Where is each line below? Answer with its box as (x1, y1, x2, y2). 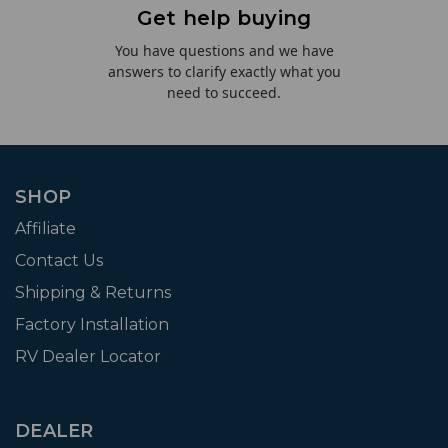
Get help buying (136, 5, 312, 30)
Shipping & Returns (15, 282, 171, 302)
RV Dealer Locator (15, 346, 161, 366)
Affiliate (15, 218, 76, 238)
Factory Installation (15, 314, 169, 334)
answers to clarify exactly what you (107, 61, 341, 81)
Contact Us (15, 250, 103, 270)
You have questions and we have (114, 40, 334, 60)
